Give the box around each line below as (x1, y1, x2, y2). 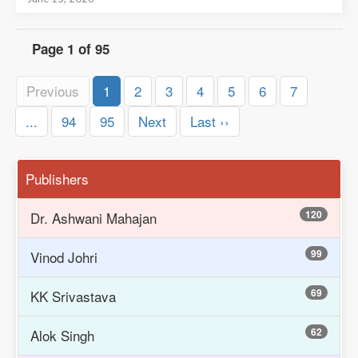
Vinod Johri (30, 246, 97, 267)
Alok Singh (30, 324, 94, 345)
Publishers (26, 168, 89, 189)
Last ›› (190, 110, 229, 131)
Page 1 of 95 (32, 38, 109, 58)
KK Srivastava (30, 285, 116, 306)
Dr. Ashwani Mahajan (30, 207, 157, 228)
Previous (26, 80, 79, 101)
